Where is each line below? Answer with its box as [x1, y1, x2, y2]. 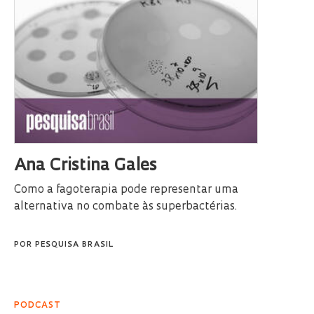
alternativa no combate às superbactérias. [14, 200, 237, 212]
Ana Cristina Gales [14, 157, 157, 175]
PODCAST [14, 301, 61, 310]
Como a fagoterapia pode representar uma [14, 184, 238, 196]
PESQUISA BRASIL [35, 240, 114, 249]
